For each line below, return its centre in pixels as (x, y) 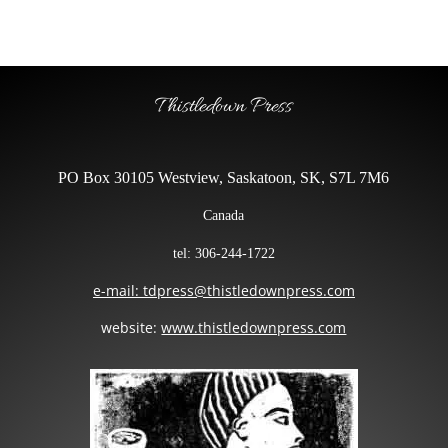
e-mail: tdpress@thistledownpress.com (223, 291)
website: (131, 328)
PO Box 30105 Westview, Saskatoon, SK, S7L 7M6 (224, 178)
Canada (224, 216)
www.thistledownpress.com (254, 328)
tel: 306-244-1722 (223, 254)
